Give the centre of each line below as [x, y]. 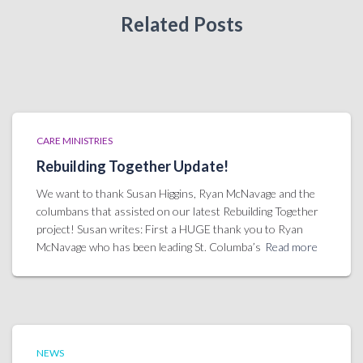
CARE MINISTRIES [75, 141]
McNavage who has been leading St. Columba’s [149, 247]
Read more [291, 247]
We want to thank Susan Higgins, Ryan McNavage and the [176, 194]
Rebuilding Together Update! [132, 167]
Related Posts [181, 24]
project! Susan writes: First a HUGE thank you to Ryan [170, 229]
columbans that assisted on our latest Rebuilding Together [177, 211]
